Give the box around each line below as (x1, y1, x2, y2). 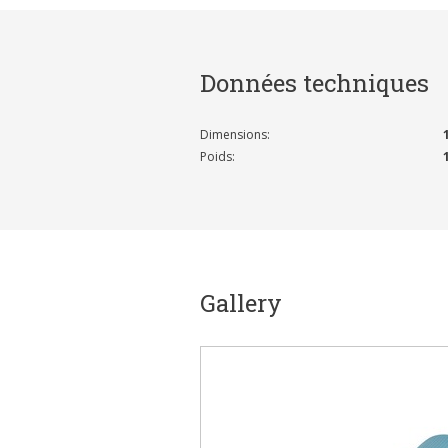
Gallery (199, 287, 282, 320)
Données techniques (199, 67, 429, 100)
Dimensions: (199, 126, 270, 144)
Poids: (199, 148, 235, 166)
